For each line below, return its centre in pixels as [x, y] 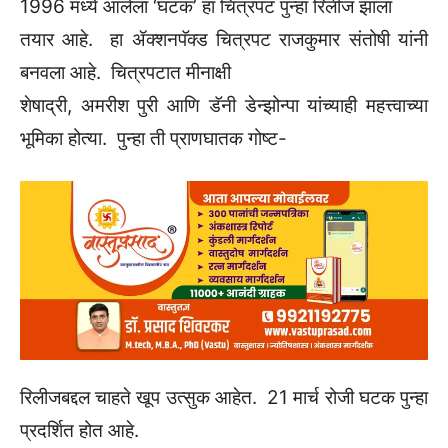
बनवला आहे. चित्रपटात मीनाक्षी [125, 73]
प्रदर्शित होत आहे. [79, 431]
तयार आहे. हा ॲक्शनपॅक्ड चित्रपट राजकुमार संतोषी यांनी [224, 40]
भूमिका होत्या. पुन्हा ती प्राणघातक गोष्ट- [153, 139]
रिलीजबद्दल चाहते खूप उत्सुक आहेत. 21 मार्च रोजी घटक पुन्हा [224, 398]
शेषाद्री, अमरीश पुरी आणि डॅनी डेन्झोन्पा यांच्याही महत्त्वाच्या [224, 106]
